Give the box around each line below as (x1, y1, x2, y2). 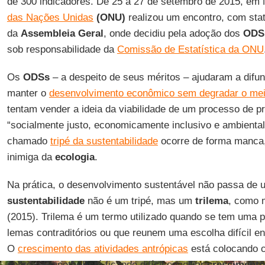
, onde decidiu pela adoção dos (103, 27, 243, 39)
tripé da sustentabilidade (50, 135, 158, 147)
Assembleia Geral (20, 27, 104, 39)
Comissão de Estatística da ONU (117, 43, 264, 55)
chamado (7, 135, 50, 147)
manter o (7, 87, 49, 99)
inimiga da (7, 151, 55, 163)
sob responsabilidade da (7, 43, 117, 55)
